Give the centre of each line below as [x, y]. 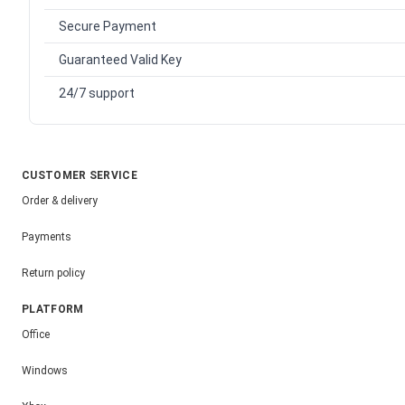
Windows [45, 370]
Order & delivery [60, 200]
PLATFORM [53, 310]
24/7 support [97, 94]
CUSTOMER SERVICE [80, 176]
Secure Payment [108, 27]
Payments [47, 236]
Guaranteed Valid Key [120, 60]
